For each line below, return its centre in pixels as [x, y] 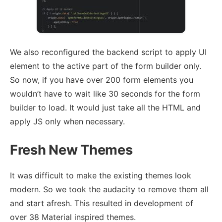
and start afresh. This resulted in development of [102, 203]
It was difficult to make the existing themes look [101, 175]
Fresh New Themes [71, 150]
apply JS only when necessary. [67, 122]
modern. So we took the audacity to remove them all [109, 189]
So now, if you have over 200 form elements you [102, 80]
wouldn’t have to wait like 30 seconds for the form [105, 94]
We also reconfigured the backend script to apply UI [108, 52]
